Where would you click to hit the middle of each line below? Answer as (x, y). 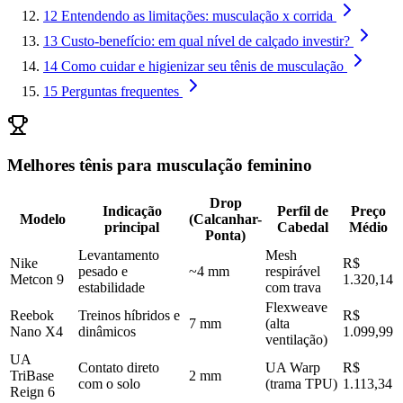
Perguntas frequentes (120, 91)
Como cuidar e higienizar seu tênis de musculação (202, 66)
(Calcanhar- (225, 219)
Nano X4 (36, 332)
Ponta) (225, 236)
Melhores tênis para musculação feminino (160, 166)
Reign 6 (32, 392)
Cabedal (302, 228)
